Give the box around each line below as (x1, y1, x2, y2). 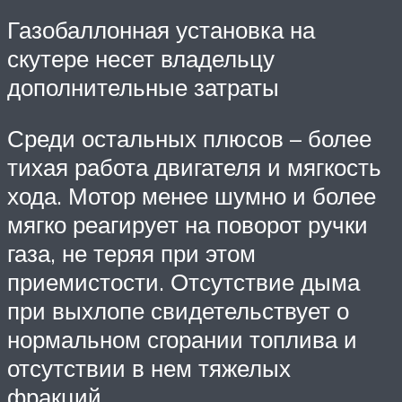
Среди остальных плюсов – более (7, 124, 371, 153)
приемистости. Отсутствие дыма (7, 267, 360, 297)
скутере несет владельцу (7, 43, 275, 73)
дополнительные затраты (7, 72, 279, 101)
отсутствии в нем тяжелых (7, 354, 291, 383)
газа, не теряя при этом (7, 239, 256, 268)
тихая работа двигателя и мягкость (7, 153, 381, 182)
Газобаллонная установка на (7, 14, 315, 44)
